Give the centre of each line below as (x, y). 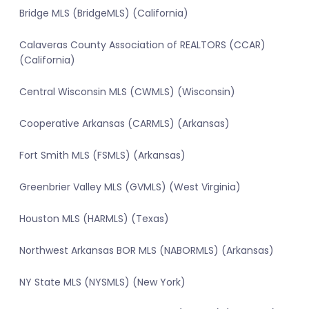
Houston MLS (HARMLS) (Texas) (94, 219)
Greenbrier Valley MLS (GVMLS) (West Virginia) (130, 187)
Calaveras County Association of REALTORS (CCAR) (142, 45)
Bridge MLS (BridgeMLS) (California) (104, 13)
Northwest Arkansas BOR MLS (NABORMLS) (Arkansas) (147, 251)
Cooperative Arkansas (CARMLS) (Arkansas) (124, 124)
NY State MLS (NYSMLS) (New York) (102, 282)
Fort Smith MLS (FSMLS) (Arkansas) (102, 156)
